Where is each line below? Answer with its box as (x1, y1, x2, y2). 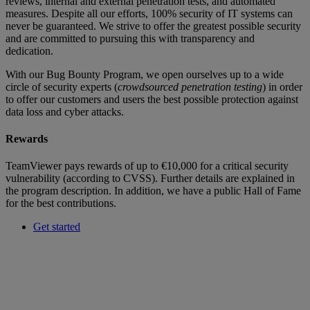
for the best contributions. (6, 197, 116, 210)
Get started (33, 221, 80, 233)
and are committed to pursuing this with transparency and (6, 32, 255, 44)
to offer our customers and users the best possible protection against (6, 93, 298, 105)
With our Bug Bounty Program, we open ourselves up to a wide (6, 68, 284, 80)
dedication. (6, 44, 53, 57)
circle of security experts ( (6, 80, 118, 93)
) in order (262, 80, 302, 93)
